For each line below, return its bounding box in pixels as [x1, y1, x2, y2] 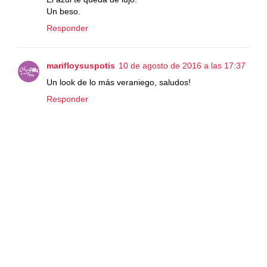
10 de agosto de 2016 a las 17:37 [119, 60, 246, 70]
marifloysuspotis [46, 60, 115, 70]
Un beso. [46, 6, 80, 16]
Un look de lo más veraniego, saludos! [46, 77, 191, 87]
